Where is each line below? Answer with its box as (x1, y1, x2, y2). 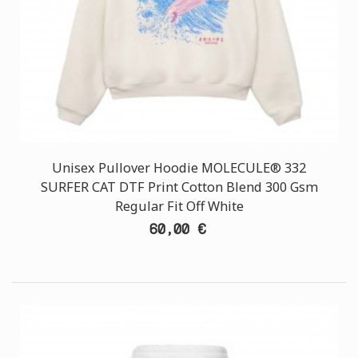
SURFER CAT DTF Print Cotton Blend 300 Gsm (40, 178, 318, 196)
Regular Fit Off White (114, 197, 244, 215)
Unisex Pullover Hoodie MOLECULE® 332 (52, 159, 306, 177)
